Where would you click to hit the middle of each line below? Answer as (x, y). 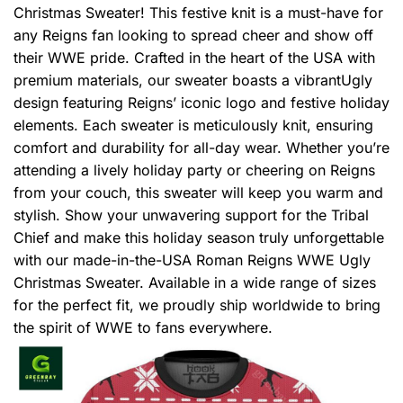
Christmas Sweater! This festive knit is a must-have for (198, 13)
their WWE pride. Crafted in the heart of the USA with (194, 58)
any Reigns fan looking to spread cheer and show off (193, 36)
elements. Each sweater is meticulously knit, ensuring (193, 125)
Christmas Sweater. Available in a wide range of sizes (195, 283)
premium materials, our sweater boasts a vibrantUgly (193, 81)
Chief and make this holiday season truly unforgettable (199, 238)
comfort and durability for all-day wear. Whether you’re (201, 148)
